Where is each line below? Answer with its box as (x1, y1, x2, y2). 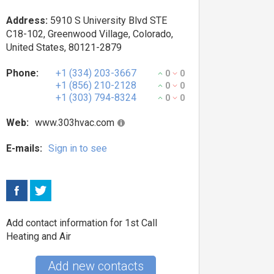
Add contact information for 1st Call (6, 217, 157, 229)
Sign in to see (48, 143, 107, 154)
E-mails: (6, 143, 42, 154)
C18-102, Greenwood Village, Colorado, (6, 28, 173, 40)
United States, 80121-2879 (6, 42, 122, 53)
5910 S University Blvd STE (48, 15, 167, 26)
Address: (6, 15, 48, 26)
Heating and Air (6, 231, 71, 242)
